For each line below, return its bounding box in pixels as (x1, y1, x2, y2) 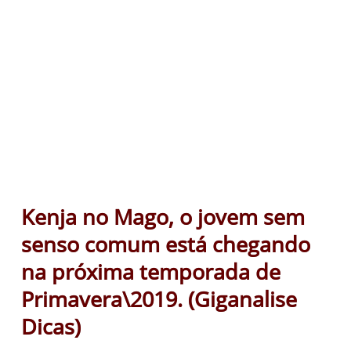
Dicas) (21, 311, 81, 341)
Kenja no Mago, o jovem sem (21, 201, 305, 231)
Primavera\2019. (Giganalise (21, 284, 297, 313)
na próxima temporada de (21, 256, 280, 286)
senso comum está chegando (21, 229, 310, 259)
